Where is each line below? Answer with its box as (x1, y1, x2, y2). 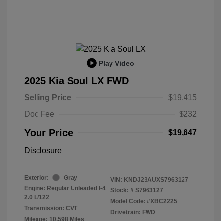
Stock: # (110, 186, 134, 194)
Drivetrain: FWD (110, 208, 155, 216)
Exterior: (24, 174, 49, 181)
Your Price (24, 127, 73, 138)
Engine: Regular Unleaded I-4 (24, 184, 106, 192)
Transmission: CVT (24, 204, 77, 212)
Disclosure (24, 146, 62, 155)
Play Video (99, 59, 134, 67)
